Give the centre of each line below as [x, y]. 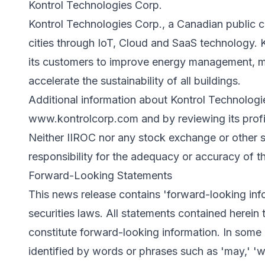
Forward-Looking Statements [100, 175]
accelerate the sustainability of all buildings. [135, 80]
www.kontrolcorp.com [83, 118]
